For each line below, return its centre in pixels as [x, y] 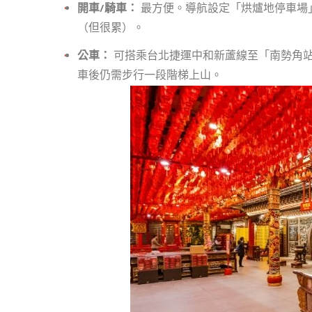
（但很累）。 [111, 29]
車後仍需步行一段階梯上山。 [150, 76]
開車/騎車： [108, 9]
